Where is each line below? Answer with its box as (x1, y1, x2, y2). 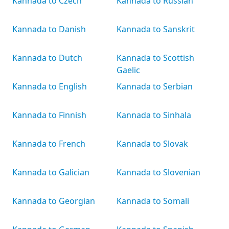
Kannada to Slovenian (117, 167, 200, 178)
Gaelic (117, 64, 140, 76)
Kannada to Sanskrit (117, 24, 195, 35)
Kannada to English (12, 81, 87, 92)
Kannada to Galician (12, 167, 89, 178)
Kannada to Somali (117, 195, 189, 207)
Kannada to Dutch (12, 52, 82, 63)
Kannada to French (12, 138, 85, 149)
